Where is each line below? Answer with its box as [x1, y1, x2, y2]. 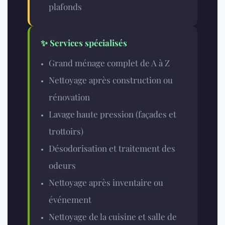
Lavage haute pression [49, 108, 134, 120]
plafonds [49, 1, 82, 13]
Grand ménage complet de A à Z [49, 57, 170, 69]
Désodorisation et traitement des [49, 143, 175, 154]
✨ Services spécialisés [41, 37, 127, 49]
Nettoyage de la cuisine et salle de [49, 211, 177, 222]
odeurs [49, 160, 76, 171]
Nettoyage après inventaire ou [49, 177, 163, 188]
